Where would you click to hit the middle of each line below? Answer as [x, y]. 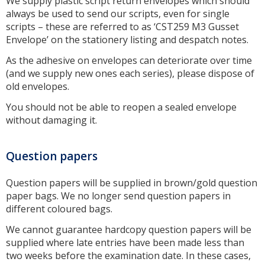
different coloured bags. [60, 209]
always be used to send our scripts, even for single [118, 14]
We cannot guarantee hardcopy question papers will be [129, 230]
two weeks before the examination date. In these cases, [128, 256]
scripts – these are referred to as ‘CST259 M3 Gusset [122, 27]
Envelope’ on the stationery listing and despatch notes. [128, 40]
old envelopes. [39, 87]
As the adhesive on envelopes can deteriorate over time [129, 61]
